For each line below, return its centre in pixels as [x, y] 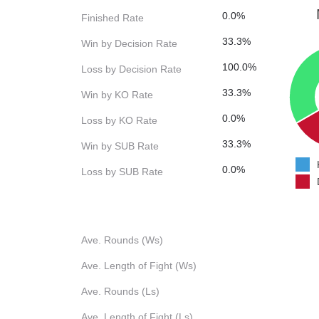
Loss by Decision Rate [131, 69]
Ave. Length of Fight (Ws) [139, 266]
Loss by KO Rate [119, 121]
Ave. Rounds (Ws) [122, 240]
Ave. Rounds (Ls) [120, 292]
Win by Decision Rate [129, 44]
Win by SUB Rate [120, 146]
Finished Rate [113, 18]
